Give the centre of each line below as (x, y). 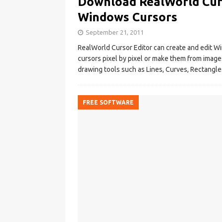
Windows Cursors (128, 17)
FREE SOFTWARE (108, 103)
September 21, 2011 (115, 32)
